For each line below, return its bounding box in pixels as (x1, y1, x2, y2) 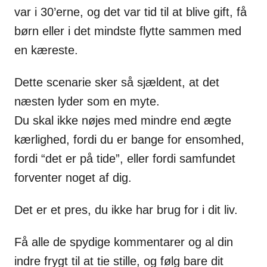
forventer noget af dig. (14, 170, 132, 184)
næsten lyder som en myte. (14, 94, 160, 108)
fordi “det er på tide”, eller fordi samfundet (14, 151, 235, 165)
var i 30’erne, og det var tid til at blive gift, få (14, 5, 247, 18)
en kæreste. (14, 43, 78, 57)
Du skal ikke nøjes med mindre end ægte (14, 113, 231, 127)
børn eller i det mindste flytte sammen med (14, 24, 241, 38)
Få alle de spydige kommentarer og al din (14, 235, 233, 249)
